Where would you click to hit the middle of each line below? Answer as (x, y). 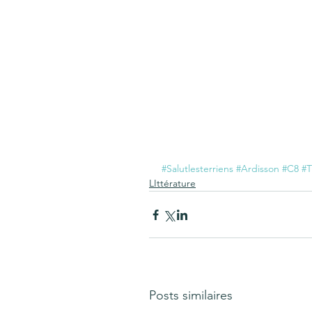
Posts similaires (191, 295)
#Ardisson (258, 169)
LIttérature (172, 183)
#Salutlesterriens (197, 169)
